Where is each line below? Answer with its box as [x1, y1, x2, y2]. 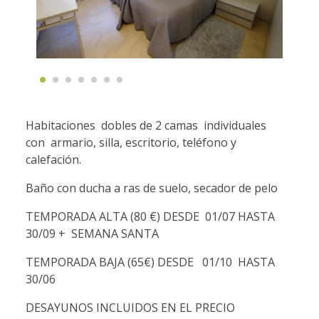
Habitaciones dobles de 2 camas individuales [26, 117, 269, 134]
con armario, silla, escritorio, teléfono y [26, 135, 236, 151]
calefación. [26, 152, 81, 168]
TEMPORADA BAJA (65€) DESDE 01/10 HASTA [26, 254, 278, 271]
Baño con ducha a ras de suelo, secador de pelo [26, 180, 278, 197]
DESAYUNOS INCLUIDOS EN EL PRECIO [26, 300, 235, 316]
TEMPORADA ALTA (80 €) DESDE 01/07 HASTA [26, 209, 275, 225]
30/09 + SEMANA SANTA [26, 226, 159, 242]
